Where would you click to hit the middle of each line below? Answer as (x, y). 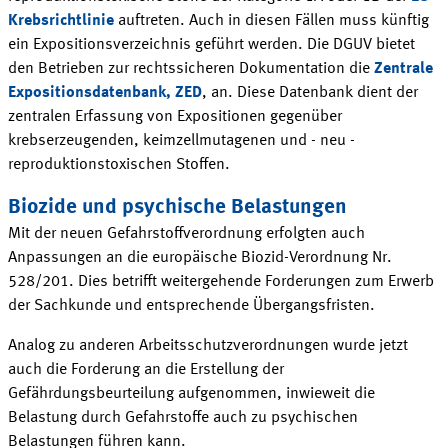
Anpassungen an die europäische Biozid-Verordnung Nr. (200, 257)
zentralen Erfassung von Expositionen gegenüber (175, 116)
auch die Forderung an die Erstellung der (146, 369)
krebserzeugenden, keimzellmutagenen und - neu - (181, 140)
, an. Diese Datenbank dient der (310, 92)
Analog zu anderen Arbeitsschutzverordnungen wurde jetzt (208, 345)
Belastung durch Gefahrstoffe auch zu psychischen (183, 417)
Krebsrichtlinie (61, 20)
